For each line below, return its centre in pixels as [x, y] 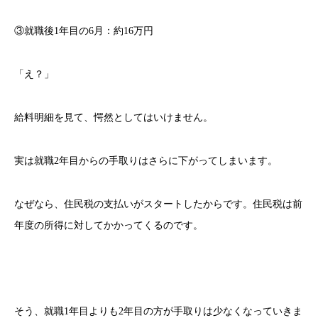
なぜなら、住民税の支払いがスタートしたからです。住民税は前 [158, 204]
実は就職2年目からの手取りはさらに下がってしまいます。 [146, 160]
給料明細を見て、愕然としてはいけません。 [114, 117]
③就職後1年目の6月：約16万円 [84, 31]
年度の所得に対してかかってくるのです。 [109, 225]
